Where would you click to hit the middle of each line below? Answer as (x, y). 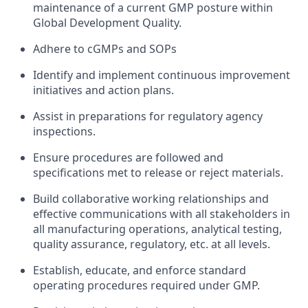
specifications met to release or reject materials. (158, 173)
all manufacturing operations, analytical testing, (157, 229)
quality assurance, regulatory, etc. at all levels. (152, 244)
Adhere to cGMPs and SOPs (105, 49)
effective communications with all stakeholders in (162, 214)
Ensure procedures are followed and (128, 157)
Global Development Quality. (107, 23)
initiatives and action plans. (103, 90)
